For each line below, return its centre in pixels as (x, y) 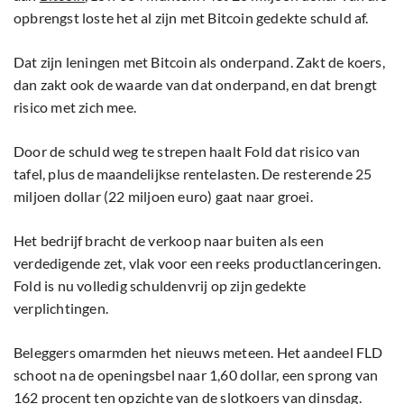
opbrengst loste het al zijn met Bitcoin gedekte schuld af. (191, 18)
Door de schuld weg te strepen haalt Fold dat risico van (187, 151)
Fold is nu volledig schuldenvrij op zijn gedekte (160, 286)
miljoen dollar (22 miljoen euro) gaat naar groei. (163, 197)
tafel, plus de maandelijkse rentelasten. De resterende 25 (193, 174)
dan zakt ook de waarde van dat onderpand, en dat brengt (196, 85)
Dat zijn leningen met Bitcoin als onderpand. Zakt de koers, (199, 62)
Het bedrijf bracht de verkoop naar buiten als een (169, 241)
